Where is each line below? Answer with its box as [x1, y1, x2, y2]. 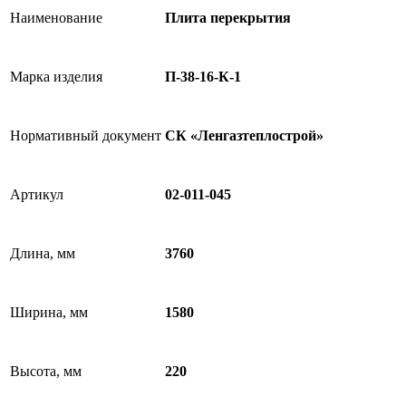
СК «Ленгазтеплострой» [165, 128, 324, 144]
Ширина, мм [10, 304, 88, 320]
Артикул [10, 187, 63, 202]
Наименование [10, 10, 102, 25]
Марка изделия [10, 69, 102, 84]
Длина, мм [10, 246, 75, 261]
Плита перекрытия [165, 10, 291, 26]
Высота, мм [10, 363, 82, 379]
